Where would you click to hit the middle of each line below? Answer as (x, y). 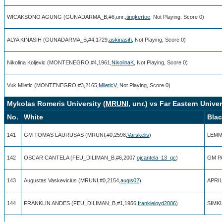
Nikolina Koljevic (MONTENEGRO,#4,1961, (59, 62)
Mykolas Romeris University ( (56, 103)
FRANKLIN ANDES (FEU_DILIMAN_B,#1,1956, (81, 203)
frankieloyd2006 (157, 203)
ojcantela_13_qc (156, 157)
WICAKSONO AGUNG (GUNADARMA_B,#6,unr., (67, 17)
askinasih (120, 39)
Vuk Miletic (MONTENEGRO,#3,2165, (53, 85)
